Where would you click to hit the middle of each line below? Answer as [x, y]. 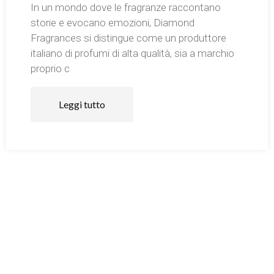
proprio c [50, 68]
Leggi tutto [82, 104]
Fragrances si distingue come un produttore [128, 38]
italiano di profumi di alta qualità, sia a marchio [132, 53]
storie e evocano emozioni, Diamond [113, 22]
